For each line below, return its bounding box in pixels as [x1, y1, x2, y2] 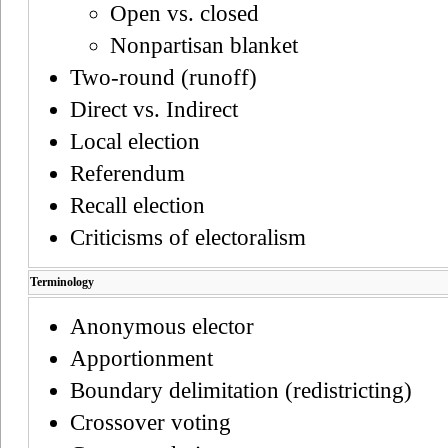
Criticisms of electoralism [70, 224, 306, 250]
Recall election [70, 192, 205, 218]
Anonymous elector [70, 313, 254, 339]
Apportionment [70, 345, 213, 371]
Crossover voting [70, 409, 231, 435]
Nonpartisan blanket [110, 32, 298, 58]
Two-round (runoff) [70, 64, 257, 90]
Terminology [30, 274, 94, 289]
